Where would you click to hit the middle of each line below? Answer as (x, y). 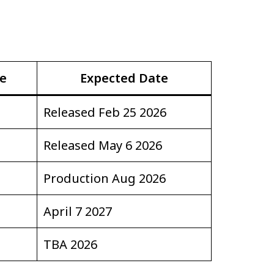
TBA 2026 (70, 244)
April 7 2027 (78, 211)
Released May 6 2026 (103, 145)
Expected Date (124, 78)
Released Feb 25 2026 (105, 112)
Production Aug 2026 (105, 178)
